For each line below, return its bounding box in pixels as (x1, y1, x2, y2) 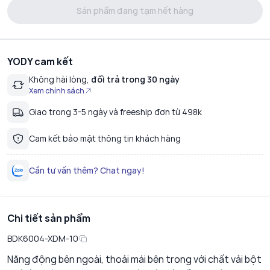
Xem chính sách (29, 86, 84, 96)
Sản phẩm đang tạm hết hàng (77, 5, 193, 17)
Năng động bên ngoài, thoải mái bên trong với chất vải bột (7, 253, 262, 266)
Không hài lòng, (29, 74, 89, 86)
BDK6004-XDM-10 (7, 233, 78, 245)
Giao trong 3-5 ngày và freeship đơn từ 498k (29, 106, 202, 118)
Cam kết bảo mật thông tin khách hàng (29, 133, 181, 145)
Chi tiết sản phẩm (7, 212, 90, 225)
